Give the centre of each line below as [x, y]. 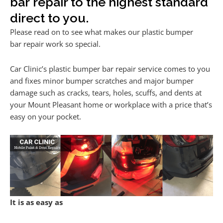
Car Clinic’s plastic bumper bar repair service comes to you [110, 68]
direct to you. [49, 18]
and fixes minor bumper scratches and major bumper [102, 80]
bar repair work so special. [55, 44]
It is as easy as [36, 202]
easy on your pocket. [46, 116]
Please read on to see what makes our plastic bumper [102, 32]
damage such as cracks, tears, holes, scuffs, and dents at [106, 92]
